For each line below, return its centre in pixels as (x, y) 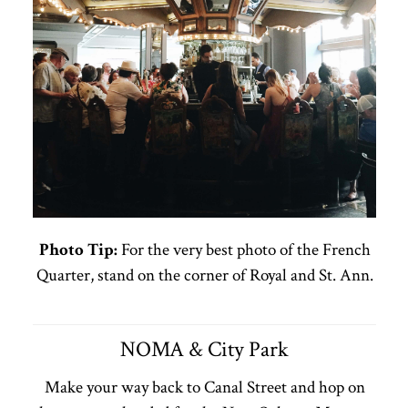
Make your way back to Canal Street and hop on (204, 387)
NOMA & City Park (204, 349)
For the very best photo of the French (244, 250)
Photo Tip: (78, 250)
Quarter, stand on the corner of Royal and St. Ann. (204, 275)
